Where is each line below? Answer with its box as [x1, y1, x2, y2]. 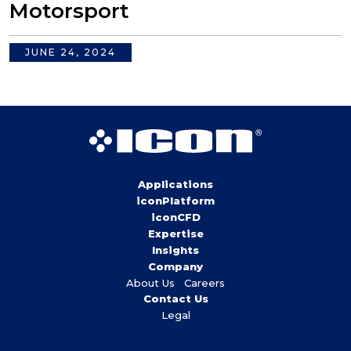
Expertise [147, 226, 204, 240]
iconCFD [150, 210, 201, 223]
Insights [152, 243, 199, 256]
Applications [138, 177, 213, 190]
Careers [184, 276, 225, 289]
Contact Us [143, 291, 208, 305]
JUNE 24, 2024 [25, 45, 116, 58]
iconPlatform [136, 194, 215, 207]
